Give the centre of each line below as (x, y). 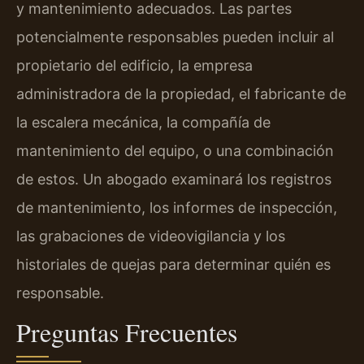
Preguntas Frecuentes (127, 331)
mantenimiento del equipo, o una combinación (175, 151)
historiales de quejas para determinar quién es (173, 265)
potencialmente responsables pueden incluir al (175, 37)
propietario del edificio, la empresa (134, 66)
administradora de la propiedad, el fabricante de (181, 94)
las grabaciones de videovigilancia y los (151, 236)
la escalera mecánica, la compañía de (143, 123)
